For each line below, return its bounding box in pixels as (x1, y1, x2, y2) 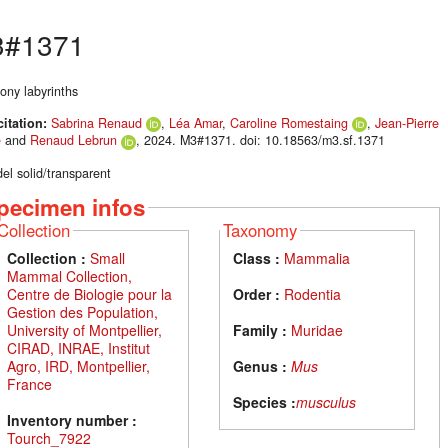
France (7, 374, 52, 395)
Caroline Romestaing (230, 114, 348, 133)
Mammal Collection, (7, 266, 132, 287)
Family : (233, 320, 288, 341)
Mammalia (284, 248, 351, 269)
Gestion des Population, (7, 302, 158, 323)
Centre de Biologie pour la (7, 284, 172, 305)
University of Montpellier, (7, 320, 162, 341)
